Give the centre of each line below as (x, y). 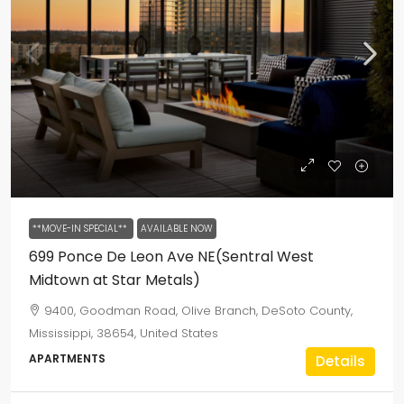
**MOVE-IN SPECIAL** (81, 229)
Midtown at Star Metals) (115, 280)
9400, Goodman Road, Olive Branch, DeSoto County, (198, 311)
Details (340, 361)
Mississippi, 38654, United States (124, 333)
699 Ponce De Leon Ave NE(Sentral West (171, 257)
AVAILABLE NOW (177, 229)
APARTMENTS (67, 358)
